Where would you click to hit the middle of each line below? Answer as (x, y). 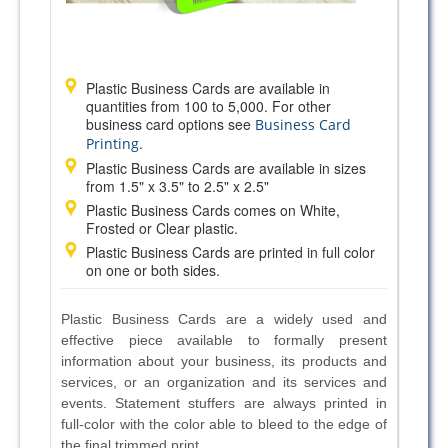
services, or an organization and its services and (224, 382)
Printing (112, 144)
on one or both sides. (153, 270)
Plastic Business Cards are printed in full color (230, 252)
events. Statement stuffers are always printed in (224, 403)
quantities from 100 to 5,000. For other (208, 106)
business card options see (170, 124)
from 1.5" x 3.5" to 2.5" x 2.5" (177, 186)
